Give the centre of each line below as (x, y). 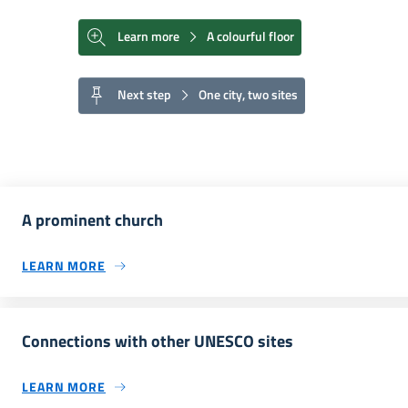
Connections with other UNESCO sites (158, 341)
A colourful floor (249, 36)
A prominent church (92, 220)
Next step (144, 94)
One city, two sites (247, 94)
